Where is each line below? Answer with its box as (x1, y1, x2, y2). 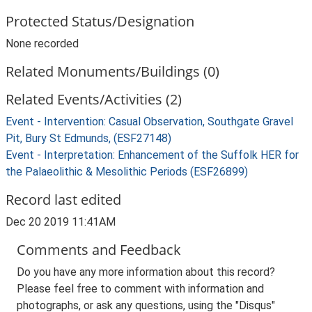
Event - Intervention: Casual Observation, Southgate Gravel (6, 115, 293, 128)
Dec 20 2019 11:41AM (6, 215, 116, 228)
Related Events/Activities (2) (6, 90, 182, 109)
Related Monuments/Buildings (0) (6, 62, 219, 81)
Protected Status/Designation (6, 12, 194, 31)
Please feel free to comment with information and (17, 282, 264, 295)
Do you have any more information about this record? (17, 265, 275, 279)
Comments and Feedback (17, 240, 181, 259)
